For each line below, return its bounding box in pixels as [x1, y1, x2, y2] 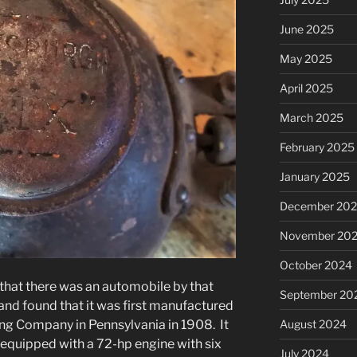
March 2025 [279, 110, 343, 124]
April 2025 [279, 80, 333, 95]
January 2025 [279, 169, 350, 183]
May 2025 [279, 51, 332, 65]
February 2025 [279, 139, 355, 154]
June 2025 [279, 22, 334, 36]
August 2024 [279, 316, 347, 331]
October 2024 [279, 257, 352, 272]
